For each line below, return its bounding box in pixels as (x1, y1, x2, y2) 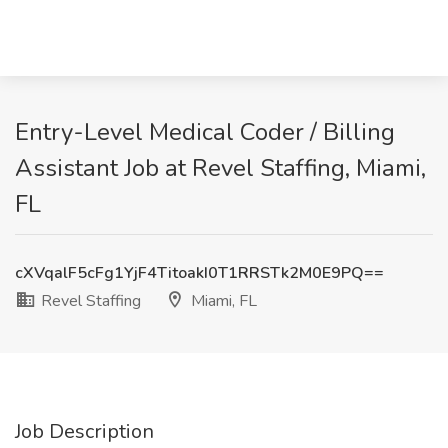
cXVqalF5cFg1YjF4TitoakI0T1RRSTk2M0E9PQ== (15, 262, 384, 284)
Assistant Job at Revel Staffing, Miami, (15, 152, 426, 184)
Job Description (15, 418, 154, 445)
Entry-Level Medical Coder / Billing (15, 116, 395, 148)
